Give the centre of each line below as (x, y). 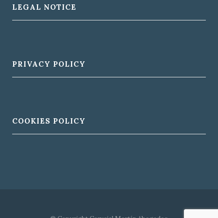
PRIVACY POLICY (49, 64)
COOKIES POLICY (49, 121)
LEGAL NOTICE (44, 7)
